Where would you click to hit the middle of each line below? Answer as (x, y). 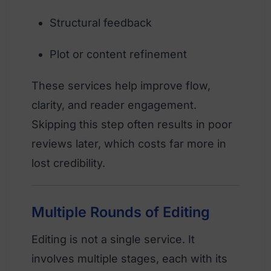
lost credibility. (68, 163)
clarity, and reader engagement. (114, 105)
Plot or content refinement (118, 54)
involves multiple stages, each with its (129, 258)
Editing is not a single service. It (113, 239)
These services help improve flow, (121, 85)
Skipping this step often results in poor (132, 124)
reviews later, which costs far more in (129, 143)
